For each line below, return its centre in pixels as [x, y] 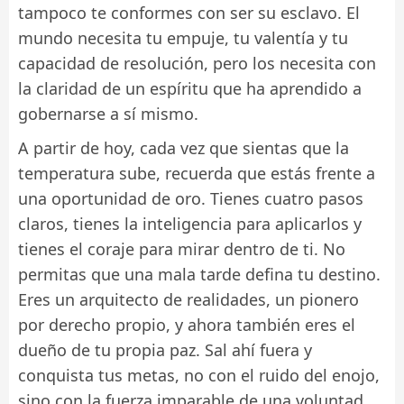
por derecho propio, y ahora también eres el [187, 324]
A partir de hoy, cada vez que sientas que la [184, 147]
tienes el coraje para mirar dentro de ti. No [182, 248]
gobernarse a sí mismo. [108, 113]
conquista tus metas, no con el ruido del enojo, [199, 375]
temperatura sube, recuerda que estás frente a [197, 173]
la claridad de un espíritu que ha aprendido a [190, 88]
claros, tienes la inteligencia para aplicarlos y [190, 223]
